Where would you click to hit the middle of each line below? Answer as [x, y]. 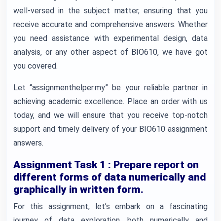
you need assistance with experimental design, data [110, 38]
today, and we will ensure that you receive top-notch [110, 115]
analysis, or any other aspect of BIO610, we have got [110, 52]
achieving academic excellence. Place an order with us [110, 101]
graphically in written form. [80, 189]
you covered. [36, 66]
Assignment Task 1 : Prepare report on [106, 165]
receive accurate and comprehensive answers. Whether [110, 24]
